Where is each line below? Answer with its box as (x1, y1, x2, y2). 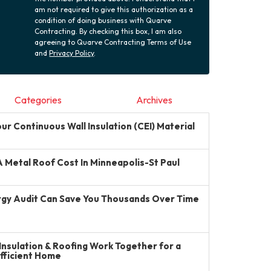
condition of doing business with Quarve (34, 16, 172, 25)
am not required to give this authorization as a (34, 5, 194, 14)
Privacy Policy (49, 48, 94, 57)
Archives (135, 94, 172, 106)
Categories (15, 94, 62, 106)
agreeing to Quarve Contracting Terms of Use (34, 38, 192, 47)
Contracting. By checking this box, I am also (34, 27, 182, 36)
